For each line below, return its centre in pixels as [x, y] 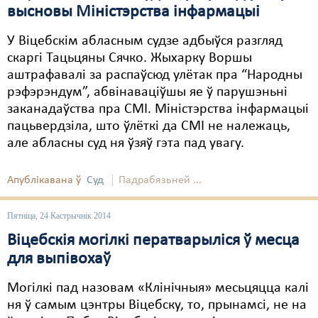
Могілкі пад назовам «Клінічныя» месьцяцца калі [158, 288]
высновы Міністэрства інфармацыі [133, 12]
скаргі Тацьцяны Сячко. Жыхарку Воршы [130, 58]
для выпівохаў [59, 259]
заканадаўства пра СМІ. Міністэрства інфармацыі [158, 109]
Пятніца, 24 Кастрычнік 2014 [59, 216]
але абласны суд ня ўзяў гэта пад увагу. [126, 143]
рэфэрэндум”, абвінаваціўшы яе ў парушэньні [147, 92]
